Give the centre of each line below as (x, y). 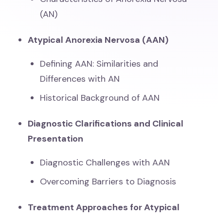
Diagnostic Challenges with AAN (105, 163)
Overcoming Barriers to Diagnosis (108, 182)
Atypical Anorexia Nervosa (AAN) (98, 40)
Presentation (56, 139)
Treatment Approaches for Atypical (104, 207)
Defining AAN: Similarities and (99, 64)
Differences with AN (80, 79)
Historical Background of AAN (100, 98)
